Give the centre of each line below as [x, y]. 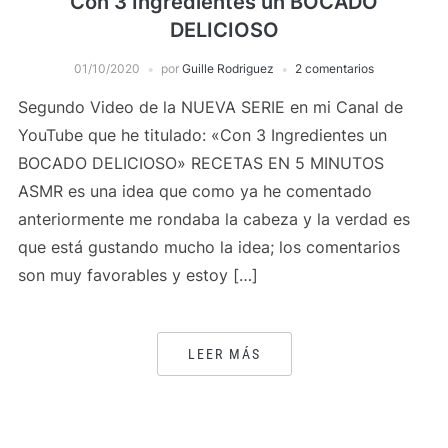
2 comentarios [334, 68]
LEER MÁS [224, 354]
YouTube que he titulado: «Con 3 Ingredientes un [202, 135]
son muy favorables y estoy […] [137, 275]
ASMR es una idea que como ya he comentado [194, 191]
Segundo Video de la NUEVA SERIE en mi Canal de [210, 107]
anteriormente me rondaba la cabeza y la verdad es [213, 219]
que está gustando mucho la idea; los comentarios [208, 247]
